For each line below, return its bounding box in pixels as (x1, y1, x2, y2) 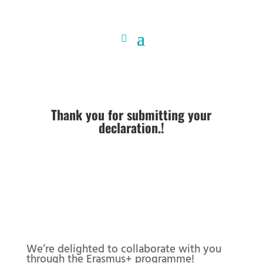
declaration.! (98, 118, 164, 137)
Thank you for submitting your (51, 105, 212, 124)
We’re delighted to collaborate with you (26, 240, 221, 257)
